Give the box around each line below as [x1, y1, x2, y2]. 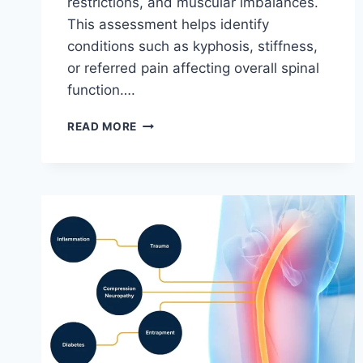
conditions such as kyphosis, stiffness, [67, 38, 318, 55]
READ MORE [67, 120, 138, 134]
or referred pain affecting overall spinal [67, 60, 319, 77]
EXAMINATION [136, 150, 221, 164]
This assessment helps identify [67, 16, 269, 33]
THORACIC [136, 116, 200, 130]
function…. [67, 82, 135, 99]
